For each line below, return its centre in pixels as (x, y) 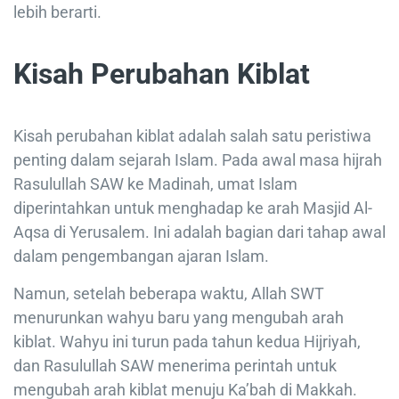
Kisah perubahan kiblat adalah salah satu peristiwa (192, 135)
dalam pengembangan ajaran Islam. (141, 256)
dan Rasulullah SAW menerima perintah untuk (175, 365)
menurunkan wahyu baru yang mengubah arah (179, 317)
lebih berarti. (57, 12)
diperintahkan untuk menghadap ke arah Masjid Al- (193, 208)
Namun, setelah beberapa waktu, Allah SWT (169, 293)
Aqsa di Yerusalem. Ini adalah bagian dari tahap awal (199, 232)
